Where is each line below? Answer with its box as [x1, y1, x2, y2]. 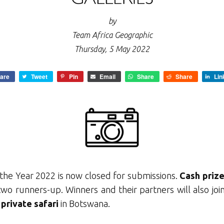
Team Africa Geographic [71, 30, 152, 40]
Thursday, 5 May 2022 [74, 44, 149, 54]
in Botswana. [60, 198, 110, 209]
